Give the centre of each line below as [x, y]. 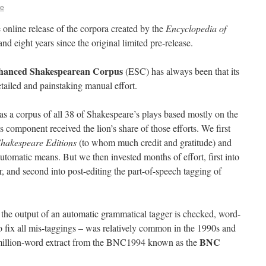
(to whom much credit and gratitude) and [154, 142]
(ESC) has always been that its [181, 71]
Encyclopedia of [196, 28]
